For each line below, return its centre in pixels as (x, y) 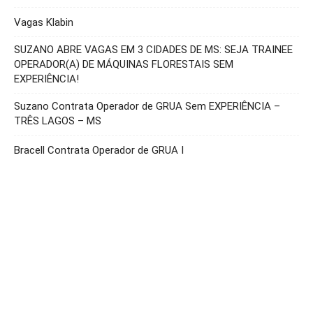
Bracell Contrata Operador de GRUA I (99, 151)
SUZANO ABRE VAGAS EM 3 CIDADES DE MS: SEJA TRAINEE (153, 50)
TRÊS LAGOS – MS (58, 121)
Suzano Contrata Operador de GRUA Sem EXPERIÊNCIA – (147, 107)
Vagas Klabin (44, 23)
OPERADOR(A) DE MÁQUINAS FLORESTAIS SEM (124, 65)
